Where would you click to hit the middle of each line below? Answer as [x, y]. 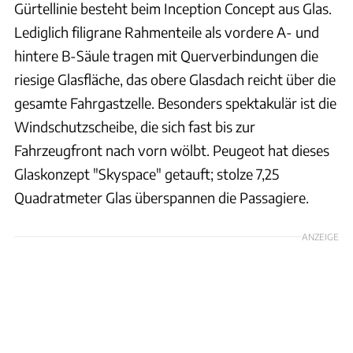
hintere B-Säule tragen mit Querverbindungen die [166, 55]
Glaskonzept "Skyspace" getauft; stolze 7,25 [147, 173]
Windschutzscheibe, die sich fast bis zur [135, 126]
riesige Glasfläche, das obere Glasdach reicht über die [175, 79]
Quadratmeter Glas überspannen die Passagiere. [162, 197]
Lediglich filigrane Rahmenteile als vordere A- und [167, 32]
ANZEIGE [320, 236]
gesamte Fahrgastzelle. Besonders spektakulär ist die [175, 102]
